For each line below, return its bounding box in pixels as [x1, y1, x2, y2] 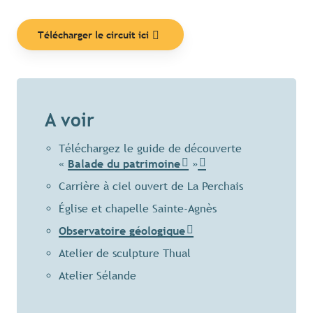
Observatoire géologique [59, 224, 185, 238]
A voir [45, 110, 94, 131]
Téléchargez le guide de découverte [59, 142, 242, 156]
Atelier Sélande [59, 269, 136, 283]
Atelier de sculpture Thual [59, 247, 191, 261]
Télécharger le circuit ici [37, 28, 149, 41]
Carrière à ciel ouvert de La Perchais [59, 180, 243, 194]
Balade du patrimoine [68, 157, 180, 171]
